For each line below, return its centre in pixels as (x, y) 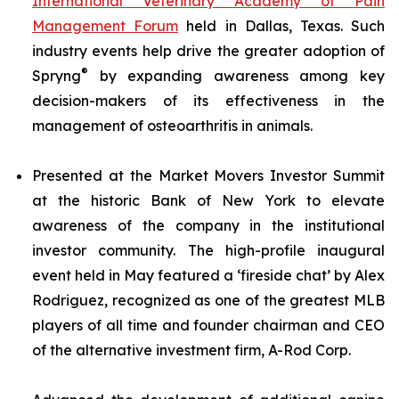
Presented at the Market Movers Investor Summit (208, 175)
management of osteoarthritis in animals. (172, 126)
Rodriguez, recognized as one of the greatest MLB (208, 300)
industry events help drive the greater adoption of (208, 51)
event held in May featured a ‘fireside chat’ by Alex (208, 275)
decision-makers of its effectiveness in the (208, 101)
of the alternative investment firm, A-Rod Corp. (191, 350)
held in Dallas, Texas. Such (282, 26)
